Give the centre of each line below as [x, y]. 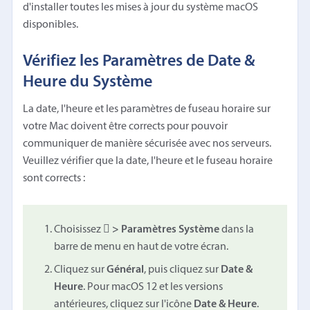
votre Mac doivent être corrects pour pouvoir [126, 126]
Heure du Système [88, 82]
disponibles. [51, 25]
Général [126, 270]
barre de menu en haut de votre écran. [142, 247]
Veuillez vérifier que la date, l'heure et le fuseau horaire [148, 161]
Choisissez [79, 229]
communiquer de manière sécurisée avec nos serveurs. [147, 144]
